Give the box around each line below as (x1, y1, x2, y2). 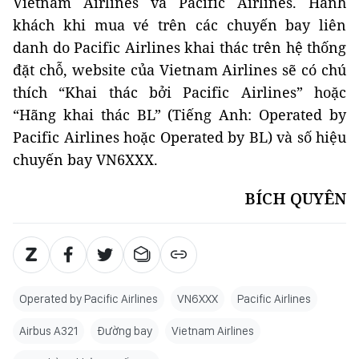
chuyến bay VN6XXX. (13, 149, 158, 169)
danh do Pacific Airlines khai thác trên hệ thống (13, 37, 346, 57)
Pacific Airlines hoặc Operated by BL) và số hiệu (13, 127, 346, 147)
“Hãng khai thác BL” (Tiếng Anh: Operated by (13, 104, 346, 124)
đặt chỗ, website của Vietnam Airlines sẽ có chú (13, 59, 346, 79)
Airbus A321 (19, 323, 78, 338)
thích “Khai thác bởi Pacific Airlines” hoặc (13, 82, 346, 102)
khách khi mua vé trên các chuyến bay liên (13, 14, 346, 34)
